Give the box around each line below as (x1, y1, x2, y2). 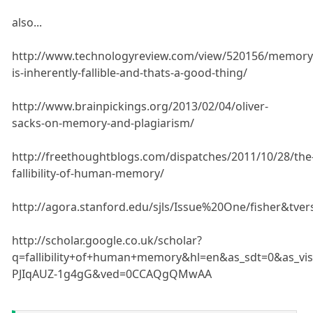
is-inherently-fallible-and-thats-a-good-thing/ (12, 65, 248, 81)
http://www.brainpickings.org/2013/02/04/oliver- (12, 99, 269, 115)
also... (12, 15, 43, 31)
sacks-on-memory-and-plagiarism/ (12, 115, 195, 131)
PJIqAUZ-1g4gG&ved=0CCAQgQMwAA (12, 266, 212, 282)
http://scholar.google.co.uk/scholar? (12, 233, 203, 249)
